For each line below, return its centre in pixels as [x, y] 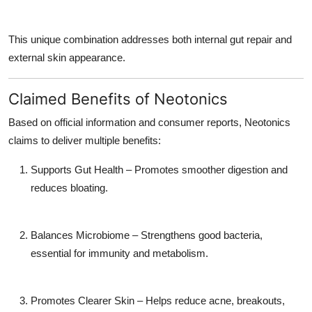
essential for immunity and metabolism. [119, 253]
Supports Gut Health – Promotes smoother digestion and [159, 170]
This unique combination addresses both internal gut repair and [150, 40]
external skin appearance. [67, 58]
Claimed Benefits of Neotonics [118, 99]
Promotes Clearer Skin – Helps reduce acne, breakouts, [158, 301]
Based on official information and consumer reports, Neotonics [149, 123]
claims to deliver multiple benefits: [85, 141]
